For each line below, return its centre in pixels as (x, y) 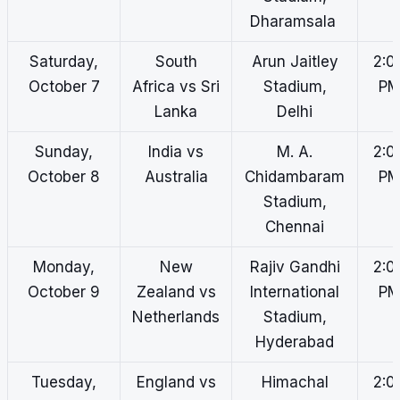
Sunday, (64, 152)
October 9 (64, 292)
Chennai (295, 227)
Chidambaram (295, 177)
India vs (176, 152)
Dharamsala (295, 22)
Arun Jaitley (295, 62)
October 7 (64, 87)
